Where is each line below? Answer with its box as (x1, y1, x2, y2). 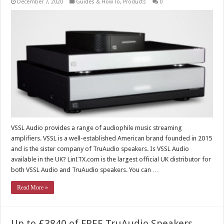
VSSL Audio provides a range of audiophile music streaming (11, 124, 182, 132)
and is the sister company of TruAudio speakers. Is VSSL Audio (11, 145, 189, 153)
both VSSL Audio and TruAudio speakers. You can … (11, 166, 159, 174)
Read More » (17, 184, 48, 191)
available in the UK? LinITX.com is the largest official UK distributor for (11, 155, 211, 163)
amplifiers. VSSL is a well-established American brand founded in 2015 (11, 134, 212, 142)
